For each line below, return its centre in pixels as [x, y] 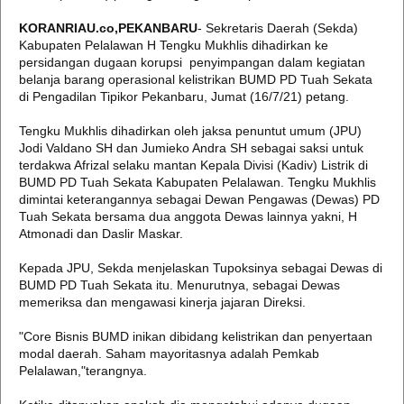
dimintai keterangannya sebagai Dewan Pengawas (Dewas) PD [199, 199]
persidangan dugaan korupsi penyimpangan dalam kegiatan [192, 62]
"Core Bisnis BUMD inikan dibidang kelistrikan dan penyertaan [196, 336]
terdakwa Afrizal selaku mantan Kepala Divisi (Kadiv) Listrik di [193, 165]
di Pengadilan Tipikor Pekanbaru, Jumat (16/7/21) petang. [184, 96]
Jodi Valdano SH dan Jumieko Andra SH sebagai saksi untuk [191, 148]
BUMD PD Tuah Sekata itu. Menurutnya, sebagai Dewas [179, 285]
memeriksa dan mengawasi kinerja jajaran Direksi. [162, 302]
